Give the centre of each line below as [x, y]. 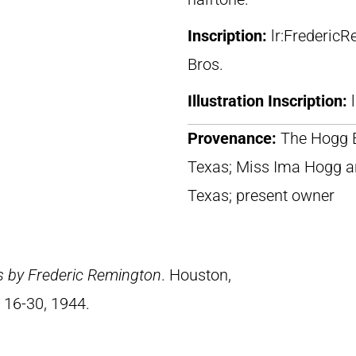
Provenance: [234, 138]
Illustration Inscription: [269, 101]
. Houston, [196, 275]
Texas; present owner [261, 195]
